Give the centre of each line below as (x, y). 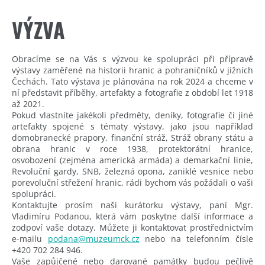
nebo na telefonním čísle (196, 238)
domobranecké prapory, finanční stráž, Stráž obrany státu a (132, 137)
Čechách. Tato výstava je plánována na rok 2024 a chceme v (132, 81)
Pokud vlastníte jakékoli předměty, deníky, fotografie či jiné (132, 115)
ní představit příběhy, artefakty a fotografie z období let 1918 (132, 92)
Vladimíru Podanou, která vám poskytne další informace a (132, 216)
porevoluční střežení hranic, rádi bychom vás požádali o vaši (132, 182)
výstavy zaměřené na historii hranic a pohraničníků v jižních (132, 70)
